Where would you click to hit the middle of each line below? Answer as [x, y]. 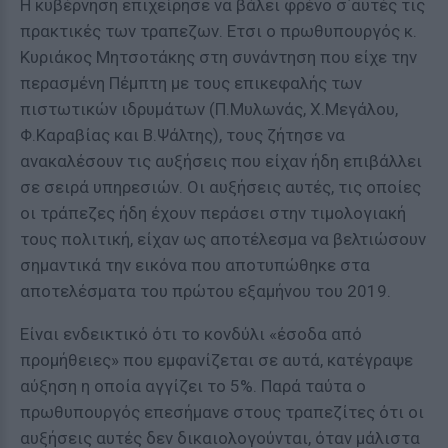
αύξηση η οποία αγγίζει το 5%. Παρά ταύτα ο [193, 386]
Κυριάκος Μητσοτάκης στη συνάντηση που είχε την [218, 57]
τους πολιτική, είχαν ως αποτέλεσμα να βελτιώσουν [223, 239]
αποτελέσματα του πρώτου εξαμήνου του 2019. [205, 291]
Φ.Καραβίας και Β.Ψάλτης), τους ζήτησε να [182, 135]
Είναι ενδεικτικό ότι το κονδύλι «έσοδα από [191, 334]
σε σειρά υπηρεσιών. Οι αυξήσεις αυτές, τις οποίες [220, 187]
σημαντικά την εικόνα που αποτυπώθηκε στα [195, 265]
